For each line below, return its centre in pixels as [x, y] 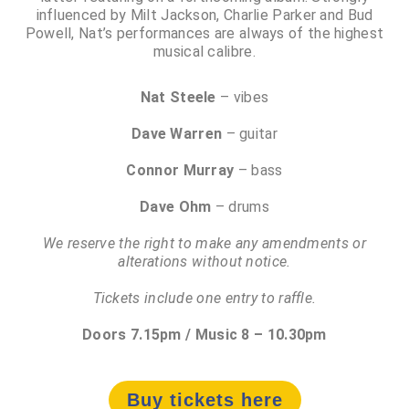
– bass [258, 170]
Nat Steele [178, 97]
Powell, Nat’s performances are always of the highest [204, 33]
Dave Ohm [176, 206]
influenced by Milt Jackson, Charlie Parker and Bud [204, 15]
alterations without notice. [204, 261]
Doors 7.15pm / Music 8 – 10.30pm [204, 334]
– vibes [242, 97]
